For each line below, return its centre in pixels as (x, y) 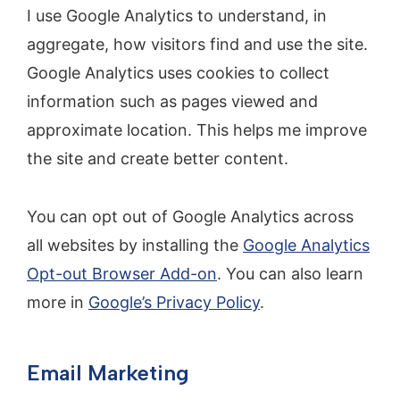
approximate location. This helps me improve (197, 130)
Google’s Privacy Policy (174, 302)
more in (58, 302)
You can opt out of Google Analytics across (190, 216)
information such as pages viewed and (172, 102)
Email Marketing (108, 372)
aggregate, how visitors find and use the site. (197, 45)
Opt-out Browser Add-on (122, 273)
